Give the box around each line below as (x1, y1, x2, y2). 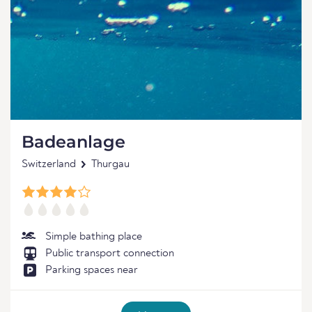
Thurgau (91, 159, 130, 170)
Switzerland (22, 159, 76, 170)
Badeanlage (22, 132, 125, 152)
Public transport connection (45, 248, 174, 259)
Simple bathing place (45, 231, 142, 242)
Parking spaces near (45, 265, 138, 276)
